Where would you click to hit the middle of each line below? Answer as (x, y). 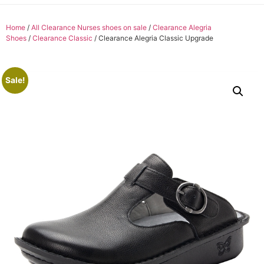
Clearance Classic (62, 38)
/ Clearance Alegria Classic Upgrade (153, 38)
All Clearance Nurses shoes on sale (89, 28)
